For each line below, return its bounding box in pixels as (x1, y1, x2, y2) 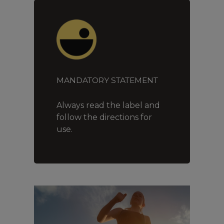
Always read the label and (56, 100, 160, 110)
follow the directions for (56, 112, 152, 122)
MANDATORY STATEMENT (56, 75, 158, 85)
